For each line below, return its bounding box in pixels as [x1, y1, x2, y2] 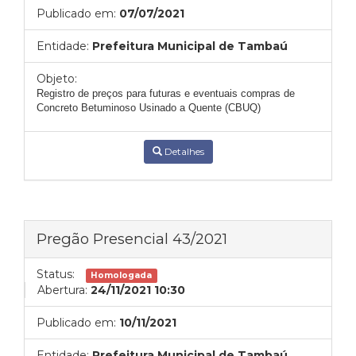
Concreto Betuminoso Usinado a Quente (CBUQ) [37, 102, 261, 114]
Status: [37, 267, 75, 281]
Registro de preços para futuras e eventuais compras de [37, 87, 295, 99]
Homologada [91, 270, 153, 281]
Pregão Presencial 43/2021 [37, 230, 227, 248]
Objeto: [37, 72, 77, 86]
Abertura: [37, 283, 87, 297]
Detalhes [161, 145, 204, 157]
